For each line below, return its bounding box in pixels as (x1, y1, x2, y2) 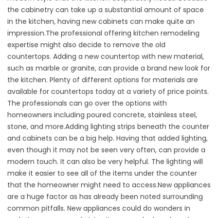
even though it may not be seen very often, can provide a (7, 145, 205, 155)
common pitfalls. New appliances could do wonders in (7, 203, 190, 213)
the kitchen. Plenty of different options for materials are (7, 75, 198, 85)
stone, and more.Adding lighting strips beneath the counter (7, 122, 209, 131)
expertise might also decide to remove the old (7, 40, 165, 50)
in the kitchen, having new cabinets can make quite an (7, 17, 195, 26)
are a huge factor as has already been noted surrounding (7, 192, 203, 201)
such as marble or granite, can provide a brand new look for (7, 63, 210, 73)
